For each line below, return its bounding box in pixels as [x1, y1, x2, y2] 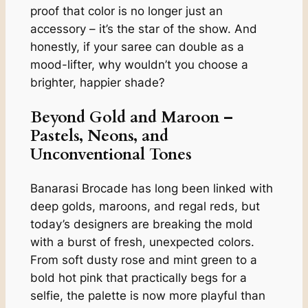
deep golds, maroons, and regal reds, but [30, 199, 260, 213]
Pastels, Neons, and [30, 124, 168, 146]
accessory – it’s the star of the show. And [30, 22, 257, 36]
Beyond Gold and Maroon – [30, 106, 233, 128]
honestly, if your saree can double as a [30, 40, 244, 54]
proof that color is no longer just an [30, 4, 223, 19]
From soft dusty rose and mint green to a [30, 252, 257, 267]
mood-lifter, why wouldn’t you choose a [30, 58, 248, 72]
